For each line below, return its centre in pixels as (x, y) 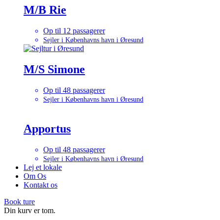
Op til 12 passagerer (74, 31)
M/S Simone (54, 69)
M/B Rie (45, 10)
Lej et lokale (43, 167)
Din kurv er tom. (30, 210)
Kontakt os (41, 185)
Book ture (19, 201)
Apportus (47, 128)
